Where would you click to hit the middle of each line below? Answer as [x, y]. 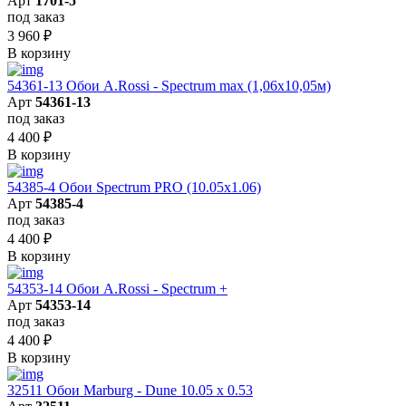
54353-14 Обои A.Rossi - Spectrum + [117, 288]
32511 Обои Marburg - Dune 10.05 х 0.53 [130, 390]
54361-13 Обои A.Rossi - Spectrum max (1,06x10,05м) [169, 85]
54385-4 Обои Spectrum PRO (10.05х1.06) [134, 187]
